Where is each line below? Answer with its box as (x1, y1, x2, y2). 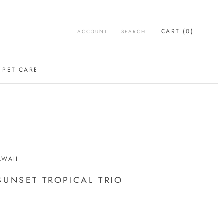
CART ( (161, 26, 186, 36)
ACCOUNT (77, 27, 108, 35)
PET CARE (2, 65, 38, 74)
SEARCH (121, 27, 145, 35)
